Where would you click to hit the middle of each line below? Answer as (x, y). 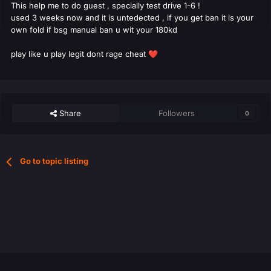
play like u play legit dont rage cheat (80, 54)
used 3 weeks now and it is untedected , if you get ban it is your (132, 18)
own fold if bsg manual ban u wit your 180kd (95, 30)
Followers (177, 113)
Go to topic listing (54, 161)
